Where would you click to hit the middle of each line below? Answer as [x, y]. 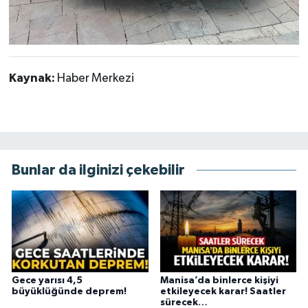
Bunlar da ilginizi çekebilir [98, 170]
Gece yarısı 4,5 [47, 280]
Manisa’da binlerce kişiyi [219, 280]
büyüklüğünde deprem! [69, 291]
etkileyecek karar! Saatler [223, 291]
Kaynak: [33, 79]
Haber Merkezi [95, 79]
